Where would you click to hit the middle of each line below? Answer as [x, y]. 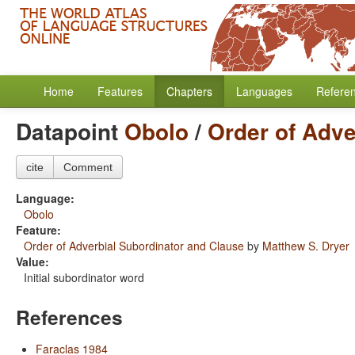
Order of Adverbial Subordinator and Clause [134, 246]
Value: [32, 261]
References [69, 317]
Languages [264, 91]
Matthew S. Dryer [306, 246]
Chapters [189, 91]
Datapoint [70, 131]
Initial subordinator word [84, 277]
